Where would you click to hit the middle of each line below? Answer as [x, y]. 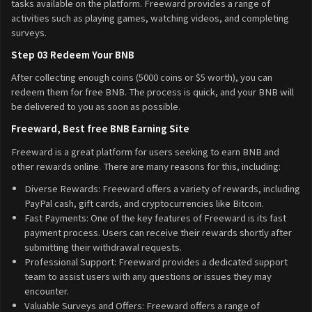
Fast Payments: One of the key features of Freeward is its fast [155, 217]
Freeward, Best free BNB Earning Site [100, 129]
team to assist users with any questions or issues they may [148, 276]
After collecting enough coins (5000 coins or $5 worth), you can [142, 77]
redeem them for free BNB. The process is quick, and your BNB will [153, 92]
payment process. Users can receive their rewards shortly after [158, 232]
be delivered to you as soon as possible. [96, 107]
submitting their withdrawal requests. [103, 247]
